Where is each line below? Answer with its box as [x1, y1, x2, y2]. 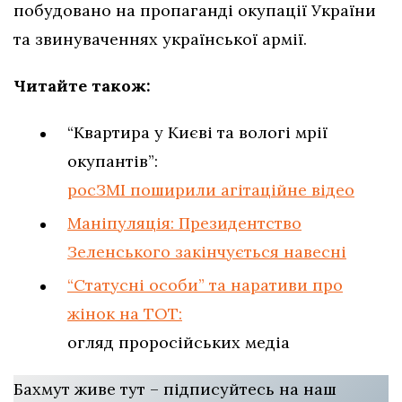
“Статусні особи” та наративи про [67, 275, 343, 296]
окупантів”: [67, 151, 158, 172]
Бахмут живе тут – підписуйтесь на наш [13, 379, 341, 400]
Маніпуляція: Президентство [67, 213, 301, 234]
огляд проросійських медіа [67, 332, 290, 354]
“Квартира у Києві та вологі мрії [67, 122, 328, 144]
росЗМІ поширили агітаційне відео [67, 179, 354, 201]
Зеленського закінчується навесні [67, 241, 346, 263]
